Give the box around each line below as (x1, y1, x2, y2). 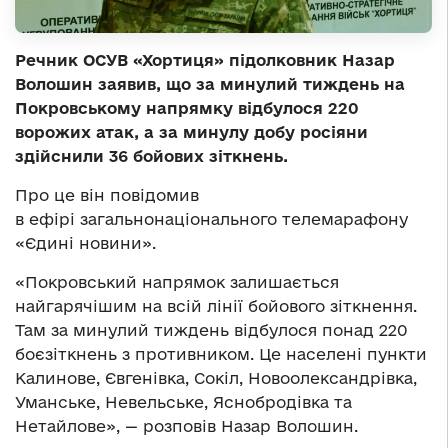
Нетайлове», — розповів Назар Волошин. (15, 416, 358, 435)
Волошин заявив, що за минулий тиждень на (15, 74, 405, 93)
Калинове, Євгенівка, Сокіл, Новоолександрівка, (15, 368, 417, 387)
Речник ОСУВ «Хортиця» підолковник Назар (15, 50, 395, 69)
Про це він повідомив (15, 185, 199, 204)
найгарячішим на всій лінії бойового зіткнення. (15, 296, 417, 315)
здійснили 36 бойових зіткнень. (15, 146, 288, 165)
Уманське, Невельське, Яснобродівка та (15, 392, 352, 411)
